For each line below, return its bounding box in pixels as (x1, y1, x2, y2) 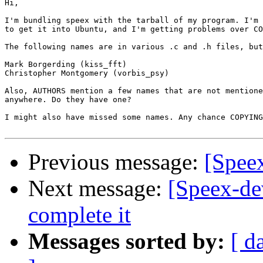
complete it (28, 202, 131, 228)
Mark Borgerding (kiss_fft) (5, 60, 127, 69)
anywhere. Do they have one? (5, 95, 131, 104)
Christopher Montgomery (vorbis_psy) (5, 69, 169, 78)
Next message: (28, 176, 168, 201)
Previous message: (28, 149, 204, 175)
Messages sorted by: (28, 228, 225, 254)
